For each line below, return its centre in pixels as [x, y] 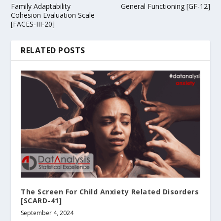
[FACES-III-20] [33, 24]
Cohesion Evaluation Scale [53, 15]
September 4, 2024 [47, 213]
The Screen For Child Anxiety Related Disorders [110, 192]
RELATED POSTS [53, 50]
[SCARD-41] [41, 201]
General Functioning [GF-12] [165, 6]
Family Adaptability [41, 6]
